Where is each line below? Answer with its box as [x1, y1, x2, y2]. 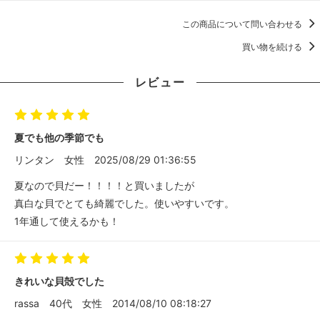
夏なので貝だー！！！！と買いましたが [14, 179, 194, 192]
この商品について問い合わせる [182, 18, 304, 29]
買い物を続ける [242, 41, 304, 52]
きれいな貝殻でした [14, 275, 104, 288]
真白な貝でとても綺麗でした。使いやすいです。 [14, 197, 234, 210]
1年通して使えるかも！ [14, 215, 119, 228]
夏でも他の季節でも [14, 131, 104, 144]
